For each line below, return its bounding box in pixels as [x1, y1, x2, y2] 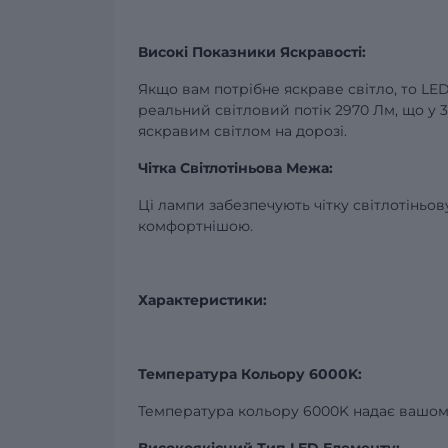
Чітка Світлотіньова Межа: [138, 159, 333, 177]
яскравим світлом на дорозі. [138, 122, 347, 140]
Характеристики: [138, 291, 267, 309]
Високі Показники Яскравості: [138, 43, 366, 61]
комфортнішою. [138, 217, 253, 235]
